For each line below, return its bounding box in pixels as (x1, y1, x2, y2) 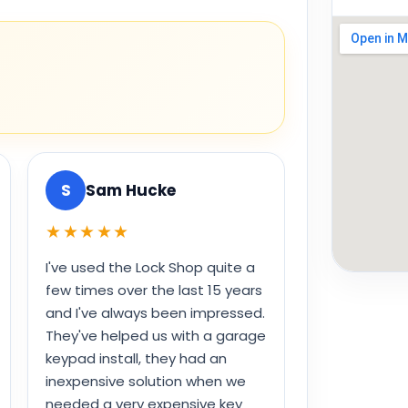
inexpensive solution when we (46, 372, 246, 392)
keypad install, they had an (46, 349, 227, 369)
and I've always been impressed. (46, 303, 265, 323)
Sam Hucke (86, 178, 176, 201)
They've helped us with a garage (46, 326, 266, 346)
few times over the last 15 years (46, 280, 262, 301)
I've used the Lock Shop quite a (46, 258, 255, 278)
